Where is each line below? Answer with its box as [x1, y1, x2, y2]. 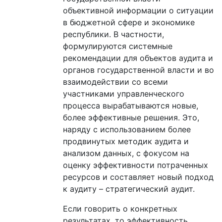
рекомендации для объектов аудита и [63, 53, 213, 63]
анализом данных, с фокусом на [63, 148, 189, 158]
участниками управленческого [63, 88, 184, 99]
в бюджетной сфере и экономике [63, 17, 195, 27]
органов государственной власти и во [63, 64, 214, 75]
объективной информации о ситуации [63, 5, 214, 15]
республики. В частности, [63, 29, 164, 39]
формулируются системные [63, 41, 172, 51]
